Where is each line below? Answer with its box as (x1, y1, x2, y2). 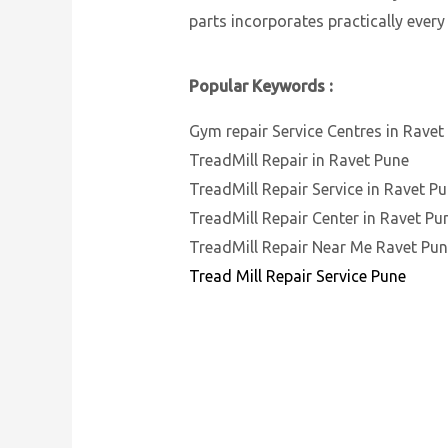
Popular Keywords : (188, 77, 333, 96)
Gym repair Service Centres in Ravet (188, 122, 444, 141)
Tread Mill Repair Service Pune (188, 267, 406, 286)
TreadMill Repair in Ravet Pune (188, 151, 409, 170)
